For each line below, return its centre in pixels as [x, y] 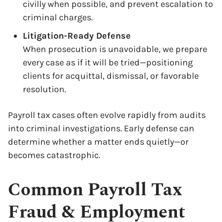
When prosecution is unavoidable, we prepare [115, 49]
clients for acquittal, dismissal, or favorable [111, 76]
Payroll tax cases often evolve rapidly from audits [107, 115]
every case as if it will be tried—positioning [108, 62]
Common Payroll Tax [95, 190]
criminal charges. [58, 17]
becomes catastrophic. [54, 155]
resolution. [44, 89]
